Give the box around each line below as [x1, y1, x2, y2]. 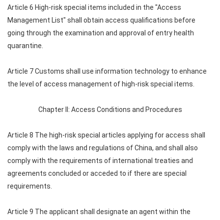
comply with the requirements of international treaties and [7, 157, 193, 165]
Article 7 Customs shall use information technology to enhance [7, 67, 207, 75]
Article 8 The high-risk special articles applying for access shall [7, 131, 205, 139]
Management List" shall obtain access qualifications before [7, 16, 195, 24]
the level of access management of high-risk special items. [7, 80, 194, 88]
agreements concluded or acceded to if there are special [7, 169, 187, 177]
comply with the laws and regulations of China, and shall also [7, 144, 198, 152]
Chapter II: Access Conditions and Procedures [38, 106, 182, 113]
